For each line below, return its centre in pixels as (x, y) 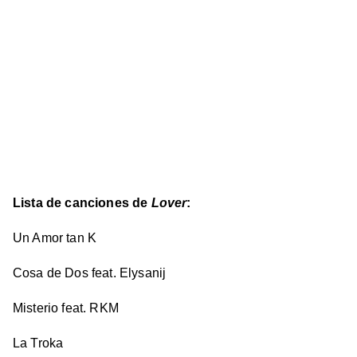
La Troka (38, 343)
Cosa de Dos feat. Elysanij (90, 273)
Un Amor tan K (55, 238)
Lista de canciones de (82, 203)
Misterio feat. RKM (66, 308)
